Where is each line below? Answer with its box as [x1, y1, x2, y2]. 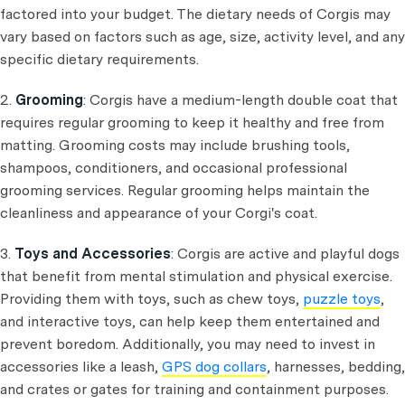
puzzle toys [303, 289, 381, 307]
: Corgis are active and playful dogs [171, 244, 400, 262]
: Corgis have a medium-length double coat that [83, 90, 398, 108]
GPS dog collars [162, 357, 267, 375]
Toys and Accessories [14, 244, 171, 262]
